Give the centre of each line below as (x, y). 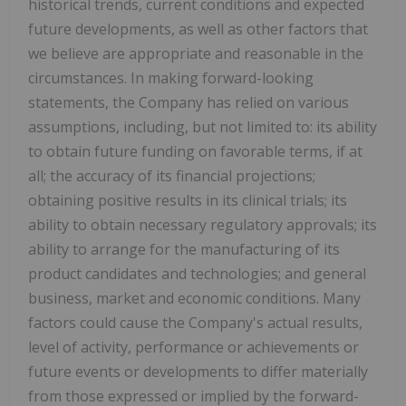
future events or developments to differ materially (198, 372)
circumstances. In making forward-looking (171, 78)
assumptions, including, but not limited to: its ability (203, 127)
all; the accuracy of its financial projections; (172, 176)
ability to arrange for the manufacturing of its (184, 250)
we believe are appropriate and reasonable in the (196, 54)
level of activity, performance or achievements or (193, 348)
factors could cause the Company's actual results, (195, 323)
